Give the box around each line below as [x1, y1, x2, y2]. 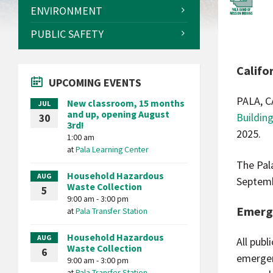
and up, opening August [67, 108, 169, 120]
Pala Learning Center [76, 144, 149, 155]
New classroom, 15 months [67, 97, 185, 109]
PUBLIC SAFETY [30, 27, 104, 41]
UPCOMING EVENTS [49, 76, 141, 90]
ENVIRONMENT [30, 4, 102, 18]
